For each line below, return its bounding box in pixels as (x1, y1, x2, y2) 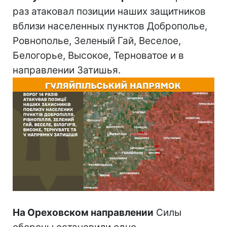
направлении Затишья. (13, 64, 121, 76)
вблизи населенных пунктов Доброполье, (13, 20, 207, 32)
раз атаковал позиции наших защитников (13, 5, 206, 17)
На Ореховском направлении (13, 206, 154, 218)
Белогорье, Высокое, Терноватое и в (13, 49, 184, 61)
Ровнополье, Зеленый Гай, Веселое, (13, 34, 181, 47)
